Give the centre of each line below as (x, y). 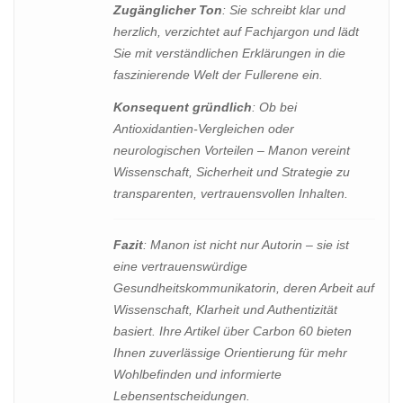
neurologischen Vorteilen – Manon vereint (232, 150)
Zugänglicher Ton (168, 10)
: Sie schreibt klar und (284, 10)
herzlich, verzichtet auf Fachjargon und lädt (236, 32)
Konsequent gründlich (183, 107)
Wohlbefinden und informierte (197, 374)
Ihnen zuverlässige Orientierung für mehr (230, 352)
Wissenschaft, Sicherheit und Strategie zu (232, 171)
